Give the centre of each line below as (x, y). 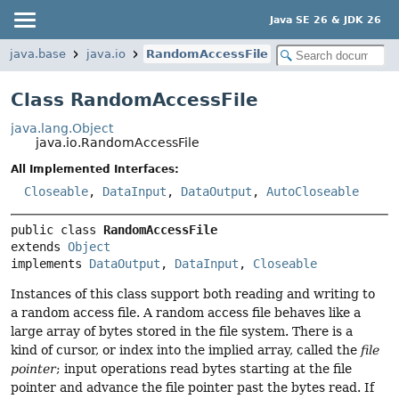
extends (39, 247)
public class (57, 230)
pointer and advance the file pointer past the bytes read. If (192, 388)
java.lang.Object (62, 128)
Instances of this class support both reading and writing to (193, 294)
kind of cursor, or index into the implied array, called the (186, 350)
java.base (38, 54)
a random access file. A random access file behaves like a (186, 313)
